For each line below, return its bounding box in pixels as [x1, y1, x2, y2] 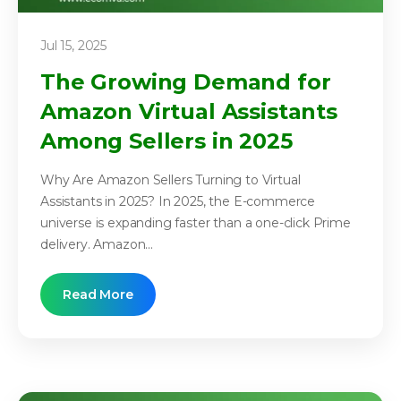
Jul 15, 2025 [40, 38, 107, 55]
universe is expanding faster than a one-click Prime [40, 215, 351, 232]
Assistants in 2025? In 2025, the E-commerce [40, 193, 316, 210]
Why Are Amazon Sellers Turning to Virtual [40, 172, 301, 189]
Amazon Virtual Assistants [40, 98, 337, 125]
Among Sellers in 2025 [40, 128, 293, 155]
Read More [63, 286, 133, 303]
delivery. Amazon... [40, 236, 153, 253]
